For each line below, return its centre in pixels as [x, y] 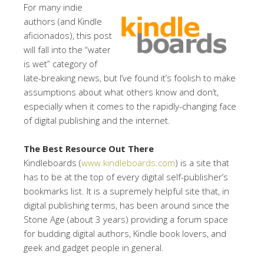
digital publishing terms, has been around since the [126, 205]
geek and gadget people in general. [94, 247]
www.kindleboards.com [128, 162]
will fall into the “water [67, 49]
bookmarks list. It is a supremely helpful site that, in [126, 191]
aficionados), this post [68, 35]
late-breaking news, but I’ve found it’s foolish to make [130, 77]
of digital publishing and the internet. [97, 120]
